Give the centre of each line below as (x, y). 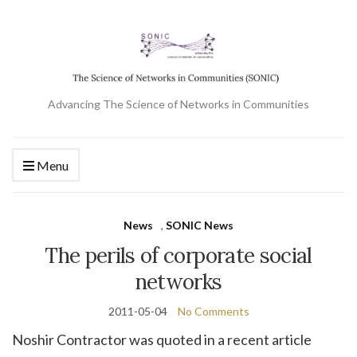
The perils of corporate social (178, 255)
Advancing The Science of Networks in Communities (178, 104)
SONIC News (200, 225)
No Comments (213, 311)
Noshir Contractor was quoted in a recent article (162, 339)
